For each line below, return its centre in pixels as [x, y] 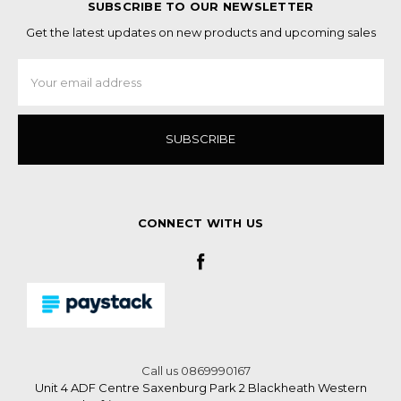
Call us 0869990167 [196, 370]
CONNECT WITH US [200, 222]
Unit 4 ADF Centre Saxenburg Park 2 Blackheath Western [200, 387]
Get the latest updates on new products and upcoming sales [200, 33]
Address [39, 84]
